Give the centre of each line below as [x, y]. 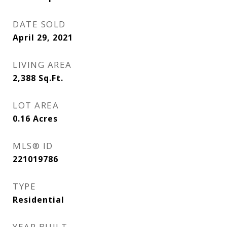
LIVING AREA [42, 65]
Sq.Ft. [51, 78]
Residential [39, 200]
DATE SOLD [39, 24]
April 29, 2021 [43, 37]
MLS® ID [33, 146]
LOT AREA [36, 105]
